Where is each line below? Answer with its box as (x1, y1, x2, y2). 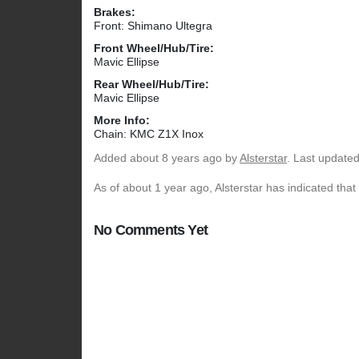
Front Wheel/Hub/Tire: (94, 42, 214, 55)
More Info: (94, 114, 150, 127)
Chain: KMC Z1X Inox (94, 127, 204, 141)
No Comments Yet (94, 222, 208, 239)
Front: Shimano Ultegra (94, 19, 212, 33)
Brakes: (94, 6, 135, 19)
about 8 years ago (130, 151, 222, 165)
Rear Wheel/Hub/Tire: (94, 78, 209, 91)
